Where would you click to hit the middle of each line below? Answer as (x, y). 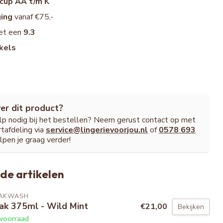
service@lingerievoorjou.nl (97, 130)
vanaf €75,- (34, 17)
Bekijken (191, 207)
